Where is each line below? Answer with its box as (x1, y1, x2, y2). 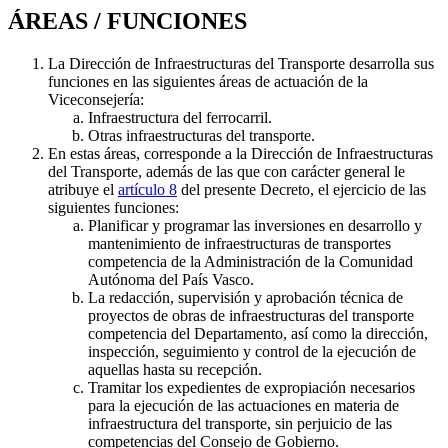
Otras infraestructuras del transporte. (88, 127, 315, 145)
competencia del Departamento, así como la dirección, (88, 325, 428, 343)
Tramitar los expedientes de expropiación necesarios (88, 379, 415, 397)
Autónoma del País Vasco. (88, 271, 254, 289)
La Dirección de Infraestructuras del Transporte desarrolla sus (48, 55, 434, 73)
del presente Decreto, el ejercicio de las (177, 181, 426, 199)
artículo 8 (118, 181, 177, 199)
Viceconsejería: (48, 91, 144, 109)
